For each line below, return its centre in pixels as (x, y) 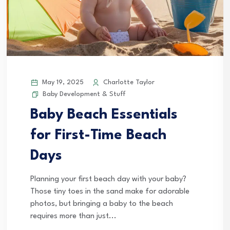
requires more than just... (73, 216)
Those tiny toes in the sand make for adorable (110, 191)
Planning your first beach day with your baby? (108, 179)
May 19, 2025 (62, 82)
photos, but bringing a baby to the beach (102, 204)
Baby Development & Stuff (84, 94)
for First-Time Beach (98, 135)
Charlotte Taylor (128, 82)
